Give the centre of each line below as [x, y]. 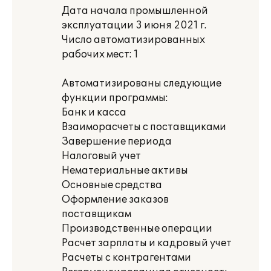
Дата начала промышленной [135, 11]
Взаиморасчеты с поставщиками [144, 127]
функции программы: [115, 98]
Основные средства [112, 185]
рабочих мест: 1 [100, 54]
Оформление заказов [115, 200]
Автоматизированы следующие [142, 83]
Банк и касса [94, 113]
